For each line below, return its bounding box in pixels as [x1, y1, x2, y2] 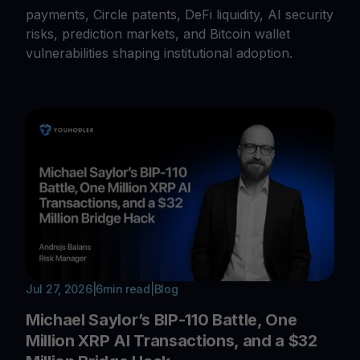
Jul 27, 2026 [26, 282, 92, 297]
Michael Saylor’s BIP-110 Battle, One [26, 310, 297, 330]
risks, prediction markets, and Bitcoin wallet [26, 26, 290, 43]
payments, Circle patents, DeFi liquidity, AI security [26, 6, 333, 23]
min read [103, 282, 150, 297]
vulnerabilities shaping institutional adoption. [26, 45, 292, 62]
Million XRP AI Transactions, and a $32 [26, 331, 317, 351]
